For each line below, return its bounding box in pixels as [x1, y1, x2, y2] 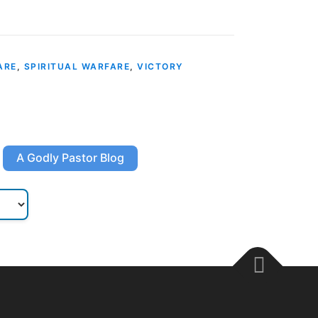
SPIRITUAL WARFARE [23, 60, 130, 72]
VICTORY [137, 60, 183, 72]
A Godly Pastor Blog [16, 150, 124, 165]
